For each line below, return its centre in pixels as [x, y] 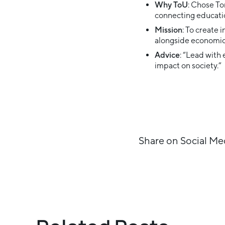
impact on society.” [188, 66]
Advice [167, 55]
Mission [168, 30]
